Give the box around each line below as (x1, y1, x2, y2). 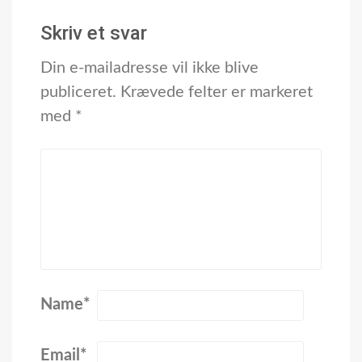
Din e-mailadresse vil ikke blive (40, 59, 259, 76)
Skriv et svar (40, 21, 147, 44)
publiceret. (40, 83, 116, 100)
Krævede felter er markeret (120, 83, 313, 100)
